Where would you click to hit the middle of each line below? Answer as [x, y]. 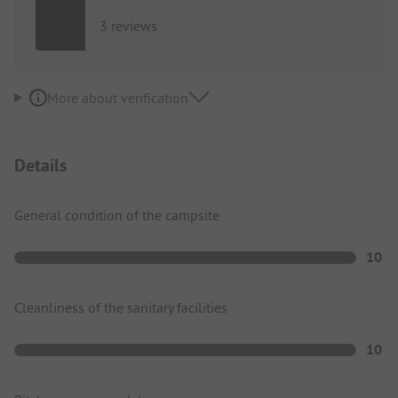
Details [40, 165]
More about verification [117, 97]
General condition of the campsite [117, 215]
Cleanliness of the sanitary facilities [121, 307]
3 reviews [128, 26]
